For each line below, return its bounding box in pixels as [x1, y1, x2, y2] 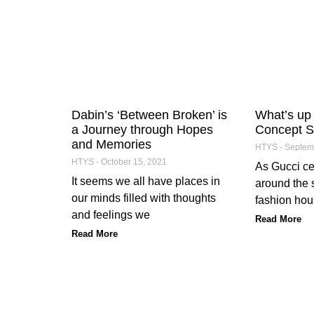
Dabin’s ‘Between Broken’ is [71, 107, 227, 122]
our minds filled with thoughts [71, 191, 216, 204]
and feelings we [71, 208, 150, 221]
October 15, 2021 [99, 156, 167, 167]
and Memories [71, 137, 151, 151]
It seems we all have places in [71, 175, 220, 187]
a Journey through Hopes [71, 122, 213, 137]
